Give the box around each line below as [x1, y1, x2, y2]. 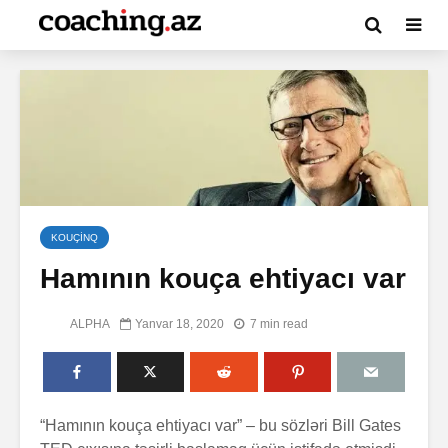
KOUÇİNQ [51, 231, 98, 243]
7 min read [250, 316, 308, 331]
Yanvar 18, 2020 [135, 316, 224, 331]
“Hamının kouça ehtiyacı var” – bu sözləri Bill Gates [40, 416, 401, 434]
